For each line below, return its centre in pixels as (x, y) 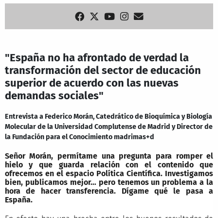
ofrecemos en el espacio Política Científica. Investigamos (109, 173)
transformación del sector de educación (103, 70)
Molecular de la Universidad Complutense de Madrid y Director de (109, 127)
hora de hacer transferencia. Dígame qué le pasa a (109, 191)
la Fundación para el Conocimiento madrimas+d (79, 137)
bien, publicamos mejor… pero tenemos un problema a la (109, 182)
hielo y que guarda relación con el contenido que (109, 164)
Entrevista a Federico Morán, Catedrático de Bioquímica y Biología (108, 117)
